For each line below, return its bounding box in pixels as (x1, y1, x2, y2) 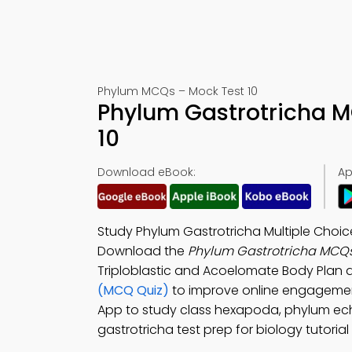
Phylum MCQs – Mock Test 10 (97, 83, 258, 99)
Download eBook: (97, 164, 196, 180)
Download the (97, 242, 188, 260)
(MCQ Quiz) (97, 281, 169, 299)
